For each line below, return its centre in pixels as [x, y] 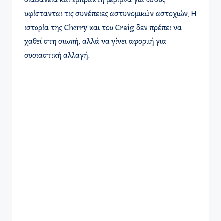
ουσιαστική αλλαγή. [57, 56]
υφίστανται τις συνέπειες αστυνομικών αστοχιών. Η [110, 15]
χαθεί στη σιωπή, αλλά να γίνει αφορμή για [95, 42]
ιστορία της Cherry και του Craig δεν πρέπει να [103, 28]
